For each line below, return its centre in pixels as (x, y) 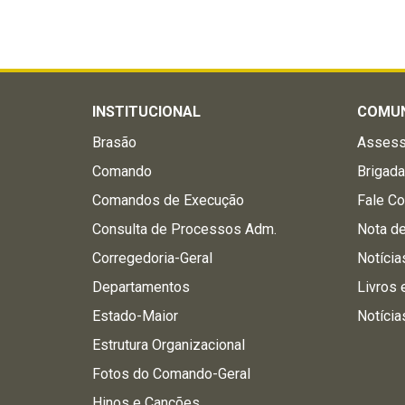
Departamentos (141, 287)
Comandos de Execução (168, 200)
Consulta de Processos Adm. (184, 229)
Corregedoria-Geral (152, 258)
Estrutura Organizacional (169, 345)
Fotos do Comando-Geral (171, 374)
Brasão (114, 142)
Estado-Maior (135, 316)
